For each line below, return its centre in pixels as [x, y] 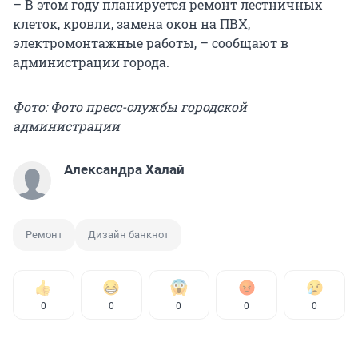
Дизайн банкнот [128, 235]
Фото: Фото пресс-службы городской [130, 107]
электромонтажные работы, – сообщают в [151, 43]
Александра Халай [124, 170]
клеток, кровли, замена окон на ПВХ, [131, 24]
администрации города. [91, 62]
